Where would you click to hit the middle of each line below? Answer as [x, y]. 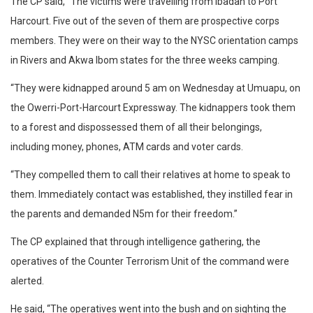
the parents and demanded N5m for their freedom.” [124, 214]
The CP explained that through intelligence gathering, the [136, 242]
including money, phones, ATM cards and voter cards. [127, 147]
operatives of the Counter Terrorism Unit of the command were [150, 262]
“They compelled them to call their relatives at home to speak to [151, 175]
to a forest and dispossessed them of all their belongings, [136, 128]
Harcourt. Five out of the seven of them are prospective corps [145, 21]
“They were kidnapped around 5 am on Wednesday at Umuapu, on [155, 88]
